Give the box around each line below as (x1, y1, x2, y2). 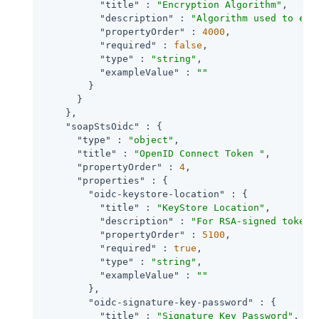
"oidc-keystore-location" (88, 188, 225, 199)
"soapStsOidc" (66, 120, 140, 132)
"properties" (77, 174, 145, 186)
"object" (128, 134, 174, 145)
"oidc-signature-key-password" (88, 296, 253, 308)
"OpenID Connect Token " (134, 147, 265, 159)
